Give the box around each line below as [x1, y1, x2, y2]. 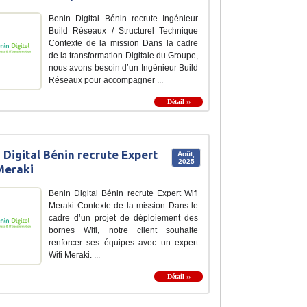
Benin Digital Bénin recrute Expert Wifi [49, 188, 198, 198]
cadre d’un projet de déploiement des [49, 212, 198, 223]
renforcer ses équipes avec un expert [49, 237, 198, 247]
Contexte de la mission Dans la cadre [49, 38, 198, 48]
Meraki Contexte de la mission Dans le [49, 200, 198, 210]
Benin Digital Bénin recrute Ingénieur [49, 13, 198, 23]
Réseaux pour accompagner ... [49, 75, 163, 85]
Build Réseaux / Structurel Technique [49, 25, 198, 36]
